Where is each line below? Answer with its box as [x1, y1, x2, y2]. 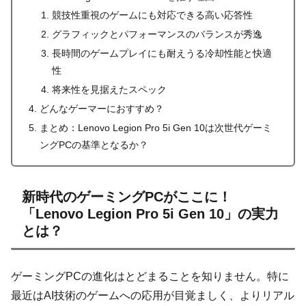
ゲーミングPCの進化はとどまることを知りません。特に [11, 270, 289, 283]
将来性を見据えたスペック [51, 84, 167, 96]
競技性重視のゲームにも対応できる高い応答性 [51, 10, 253, 21]
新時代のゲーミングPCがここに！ [22, 189, 232, 205]
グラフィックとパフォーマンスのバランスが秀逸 [51, 29, 262, 40]
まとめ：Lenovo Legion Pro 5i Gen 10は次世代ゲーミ [40, 122, 273, 133]
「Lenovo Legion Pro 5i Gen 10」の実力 [22, 206, 279, 222]
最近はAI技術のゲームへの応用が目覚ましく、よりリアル [11, 290, 294, 302]
